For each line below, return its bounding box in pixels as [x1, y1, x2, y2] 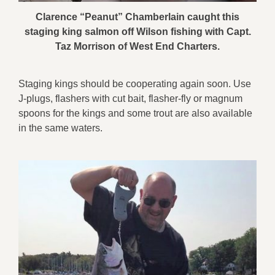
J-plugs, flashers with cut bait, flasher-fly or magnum [18, 93, 242, 104]
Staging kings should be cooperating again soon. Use [18, 78, 251, 89]
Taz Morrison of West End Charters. [55, 41, 220, 52]
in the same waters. [18, 122, 103, 133]
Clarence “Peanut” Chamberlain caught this [36, 11, 239, 22]
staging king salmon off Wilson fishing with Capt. [24, 26, 251, 37]
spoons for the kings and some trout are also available [18, 107, 252, 118]
